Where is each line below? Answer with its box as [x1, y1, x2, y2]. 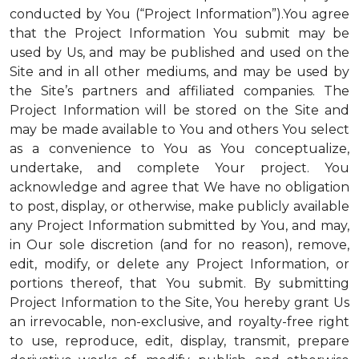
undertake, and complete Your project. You [10, 160, 349, 175]
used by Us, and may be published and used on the [10, 45, 349, 60]
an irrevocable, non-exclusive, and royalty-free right [10, 314, 349, 329]
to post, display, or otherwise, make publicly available [10, 199, 349, 214]
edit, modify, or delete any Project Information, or [10, 256, 349, 272]
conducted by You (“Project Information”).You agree [10, 6, 349, 22]
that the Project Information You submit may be [10, 26, 349, 41]
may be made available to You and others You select [10, 122, 349, 137]
